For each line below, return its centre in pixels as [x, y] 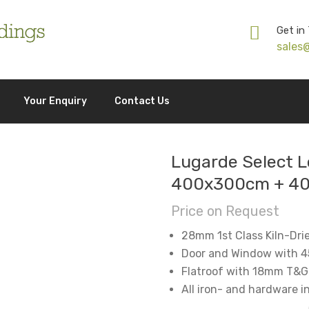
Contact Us [142, 101]
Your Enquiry [55, 101]
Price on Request [225, 211]
